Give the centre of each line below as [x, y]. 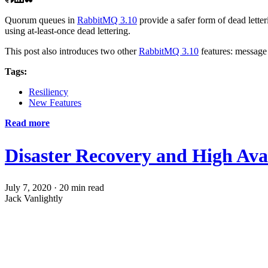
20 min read [82, 188]
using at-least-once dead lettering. [68, 31]
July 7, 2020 [28, 188]
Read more [27, 123]
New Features [55, 103]
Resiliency [48, 92]
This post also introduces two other [72, 51]
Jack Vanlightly [34, 199]
